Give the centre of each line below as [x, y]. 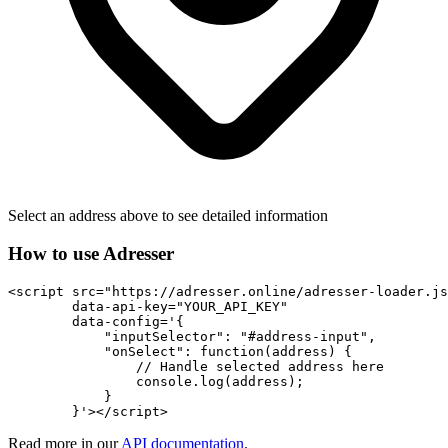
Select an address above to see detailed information [168, 215]
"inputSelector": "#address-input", [192, 336]
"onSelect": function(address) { [180, 351]
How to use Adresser [91, 254]
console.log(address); [156, 381]
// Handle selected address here [196, 366]
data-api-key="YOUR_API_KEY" [148, 306]
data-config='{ [96, 321]
